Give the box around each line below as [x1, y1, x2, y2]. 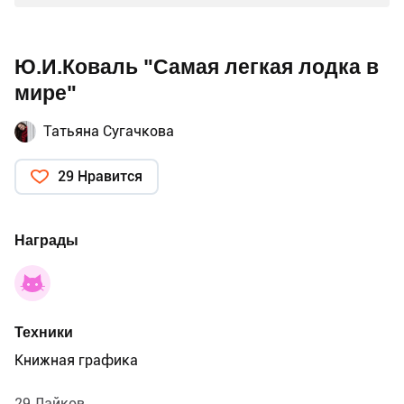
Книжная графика [14, 352, 138, 370]
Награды [14, 232, 78, 250]
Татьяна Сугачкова [43, 123, 174, 141]
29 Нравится [58, 168, 142, 186]
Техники [14, 324, 73, 342]
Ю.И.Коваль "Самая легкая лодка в [14, 55, 379, 80]
